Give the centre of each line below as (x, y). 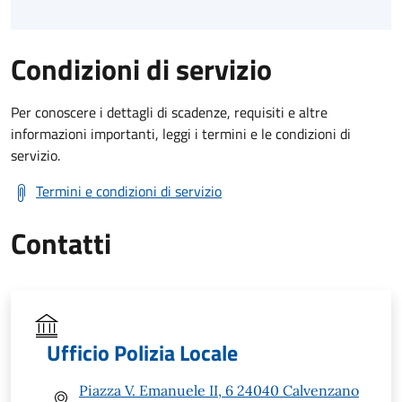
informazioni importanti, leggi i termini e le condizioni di (181, 133)
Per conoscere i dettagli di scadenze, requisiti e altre (169, 112)
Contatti (61, 243)
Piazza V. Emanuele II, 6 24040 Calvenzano (219, 390)
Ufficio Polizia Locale (142, 352)
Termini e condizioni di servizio (129, 191)
